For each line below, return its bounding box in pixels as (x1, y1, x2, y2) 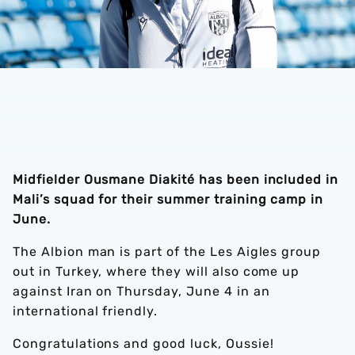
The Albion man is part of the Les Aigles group (13, 244, 322, 259)
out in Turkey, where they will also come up (13, 264, 300, 279)
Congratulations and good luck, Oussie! (13, 336, 278, 351)
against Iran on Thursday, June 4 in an (13, 284, 270, 299)
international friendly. (13, 303, 162, 319)
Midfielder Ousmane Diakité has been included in (13, 172, 339, 187)
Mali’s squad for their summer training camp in (13, 192, 324, 207)
